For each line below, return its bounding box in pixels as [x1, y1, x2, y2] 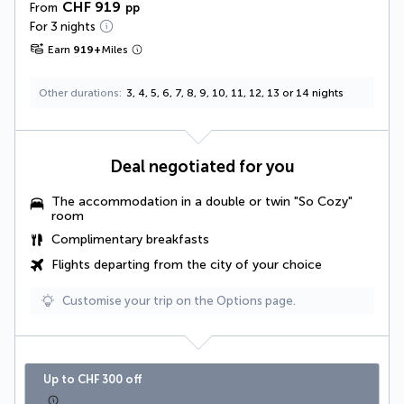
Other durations [39, 86, 119, 99]
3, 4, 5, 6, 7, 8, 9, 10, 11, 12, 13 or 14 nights [126, 86, 344, 99]
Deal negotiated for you [109, 156, 295, 177]
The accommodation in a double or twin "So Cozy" [51, 193, 353, 209]
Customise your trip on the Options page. [62, 293, 296, 308]
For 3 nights [30, 19, 96, 33]
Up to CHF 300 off [43, 372, 142, 386]
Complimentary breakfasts [51, 231, 209, 247]
